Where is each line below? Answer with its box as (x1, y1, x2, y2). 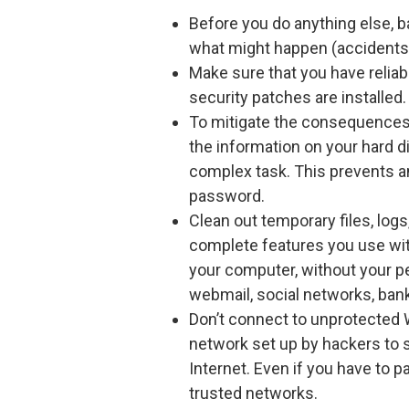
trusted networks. (189, 383, 318, 404)
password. (189, 186, 265, 206)
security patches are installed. (189, 88, 406, 108)
